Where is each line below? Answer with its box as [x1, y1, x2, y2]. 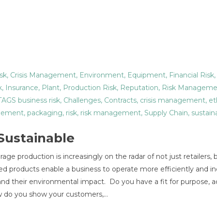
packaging [27, 108, 62, 117]
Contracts [104, 96, 137, 105]
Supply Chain [144, 108, 188, 117]
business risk [18, 96, 60, 105]
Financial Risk [169, 71, 214, 79]
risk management [80, 108, 141, 117]
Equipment [127, 71, 166, 79]
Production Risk [63, 83, 117, 92]
